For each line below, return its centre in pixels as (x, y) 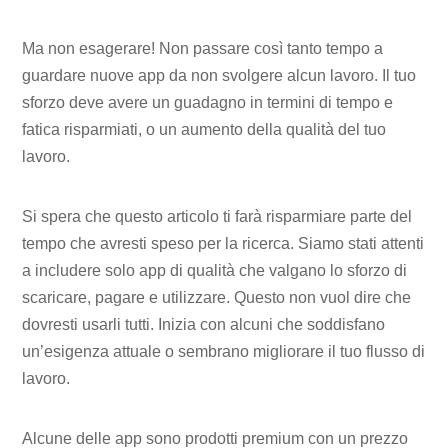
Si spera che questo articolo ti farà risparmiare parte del (217, 216)
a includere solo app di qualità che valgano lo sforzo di (215, 270)
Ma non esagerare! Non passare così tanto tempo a (203, 49)
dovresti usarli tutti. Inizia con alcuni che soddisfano (204, 324)
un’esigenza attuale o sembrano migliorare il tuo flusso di (224, 351)
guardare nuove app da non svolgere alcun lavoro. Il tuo (219, 76)
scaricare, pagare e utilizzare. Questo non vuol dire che (217, 297)
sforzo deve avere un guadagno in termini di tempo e (208, 103)
